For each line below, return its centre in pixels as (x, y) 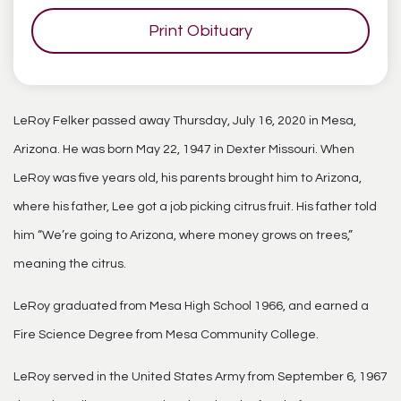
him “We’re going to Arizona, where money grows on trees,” (183, 235)
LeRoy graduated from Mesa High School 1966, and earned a (191, 306)
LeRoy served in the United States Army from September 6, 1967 (200, 376)
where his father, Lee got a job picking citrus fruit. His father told (195, 206)
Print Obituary (200, 30)
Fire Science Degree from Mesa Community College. (166, 334)
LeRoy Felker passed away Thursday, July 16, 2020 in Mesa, (185, 120)
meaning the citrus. (70, 264)
